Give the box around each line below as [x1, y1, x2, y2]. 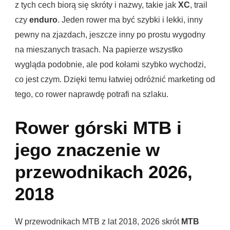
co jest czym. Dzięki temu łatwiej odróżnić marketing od [15, 74, 215, 84]
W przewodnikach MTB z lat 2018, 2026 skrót [15, 217, 181, 226]
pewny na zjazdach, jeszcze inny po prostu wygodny [15, 30, 205, 39]
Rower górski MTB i [15, 118, 182, 138]
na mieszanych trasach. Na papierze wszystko [15, 45, 183, 54]
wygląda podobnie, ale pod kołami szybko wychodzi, [15, 60, 206, 69]
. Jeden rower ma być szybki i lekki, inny [57, 15, 203, 24]
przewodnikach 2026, [15, 162, 193, 182]
